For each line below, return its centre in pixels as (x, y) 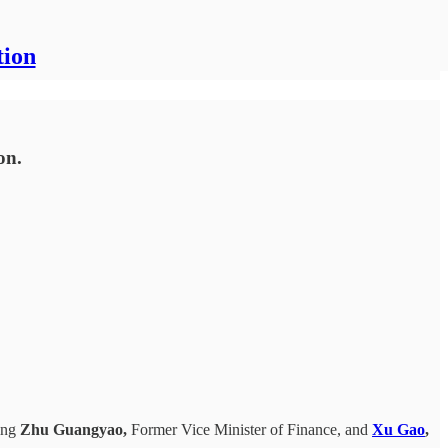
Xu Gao (398, 429)
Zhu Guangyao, (73, 429)
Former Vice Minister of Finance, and (249, 429)
